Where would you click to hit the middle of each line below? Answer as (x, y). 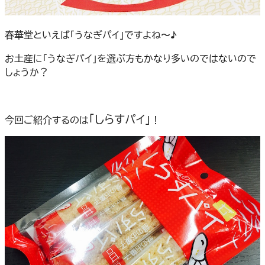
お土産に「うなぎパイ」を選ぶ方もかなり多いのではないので (130, 59)
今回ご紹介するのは (47, 120)
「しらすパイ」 (120, 119)
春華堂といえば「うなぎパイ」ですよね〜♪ (91, 35)
